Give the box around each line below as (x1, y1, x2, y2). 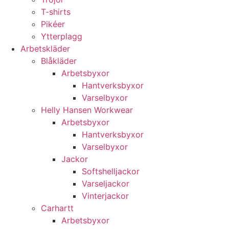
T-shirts (41, 7, 71, 17)
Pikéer (41, 19, 65, 29)
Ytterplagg (41, 31, 82, 41)
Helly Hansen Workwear (41, 105, 133, 115)
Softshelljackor (82, 166, 140, 176)
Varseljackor (82, 178, 129, 189)
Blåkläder (41, 56, 77, 66)
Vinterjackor (82, 191, 129, 201)
